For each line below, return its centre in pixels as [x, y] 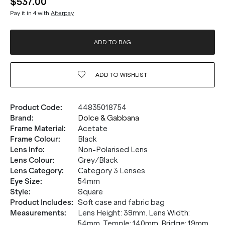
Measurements [37, 213]
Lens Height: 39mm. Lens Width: [134, 213]
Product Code [35, 107]
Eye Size [25, 181]
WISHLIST [133, 75]
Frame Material [37, 129]
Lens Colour [31, 160]
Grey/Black [98, 160]
